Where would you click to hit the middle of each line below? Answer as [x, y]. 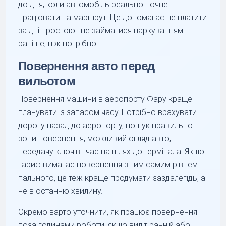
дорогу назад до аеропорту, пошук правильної [107, 125]
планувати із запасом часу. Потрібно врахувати [108, 112]
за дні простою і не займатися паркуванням [101, 30]
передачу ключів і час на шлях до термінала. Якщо [111, 151]
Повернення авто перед [87, 66]
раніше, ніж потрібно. [58, 43]
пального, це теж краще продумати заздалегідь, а [112, 178]
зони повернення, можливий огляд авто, [95, 138]
